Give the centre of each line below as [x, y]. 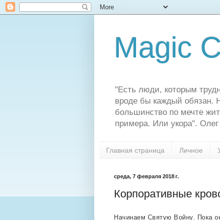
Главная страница [135, 150]
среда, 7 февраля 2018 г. [146, 177]
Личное [191, 150]
